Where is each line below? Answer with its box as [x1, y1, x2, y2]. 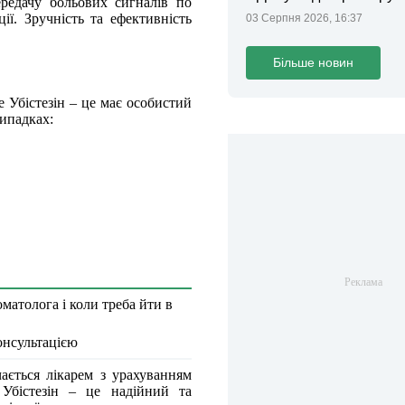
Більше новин [273, 55, 353, 70]
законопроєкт [246, 5, 335, 21]
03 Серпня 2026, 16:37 [246, 12, 363, 24]
